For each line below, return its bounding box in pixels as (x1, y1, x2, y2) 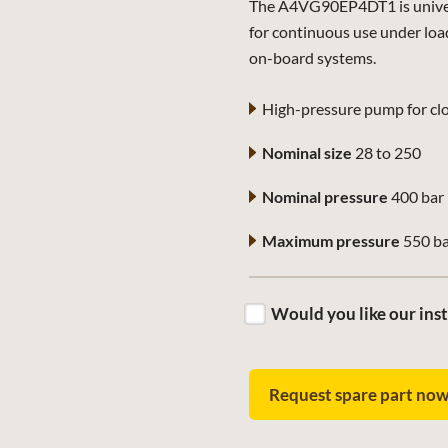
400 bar (388, 187, 445, 206)
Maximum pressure (262, 231, 401, 250)
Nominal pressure (262, 187, 389, 206)
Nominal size (262, 143, 353, 162)
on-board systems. (249, 48, 377, 67)
